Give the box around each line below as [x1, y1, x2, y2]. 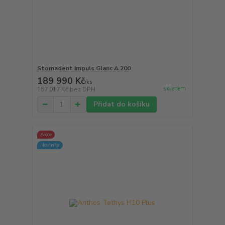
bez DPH [69, 85, 95, 94]
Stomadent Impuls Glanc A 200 [37, 64, 131, 73]
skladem [163, 84, 186, 92]
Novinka [40, 141, 60, 149]
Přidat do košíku [93, 99, 150, 109]
